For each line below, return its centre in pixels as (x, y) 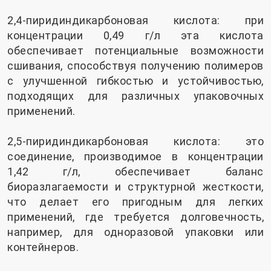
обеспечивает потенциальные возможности (135, 50)
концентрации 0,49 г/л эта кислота (135, 35)
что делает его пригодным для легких (135, 201)
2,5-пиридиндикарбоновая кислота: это (135, 141)
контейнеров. (43, 247)
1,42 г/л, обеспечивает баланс (135, 171)
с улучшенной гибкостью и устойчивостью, (135, 80)
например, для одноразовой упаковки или (135, 232)
